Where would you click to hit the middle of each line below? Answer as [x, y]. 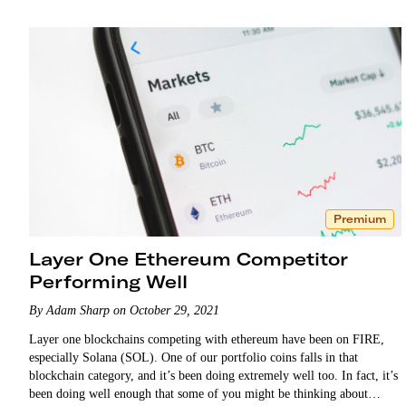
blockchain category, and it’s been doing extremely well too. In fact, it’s [213, 375]
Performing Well [108, 281]
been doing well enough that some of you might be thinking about [198, 393]
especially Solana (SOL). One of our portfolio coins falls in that [193, 357]
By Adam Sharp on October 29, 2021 [124, 310]
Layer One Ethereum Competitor [188, 258]
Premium [359, 218]
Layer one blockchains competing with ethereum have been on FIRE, [207, 339]
